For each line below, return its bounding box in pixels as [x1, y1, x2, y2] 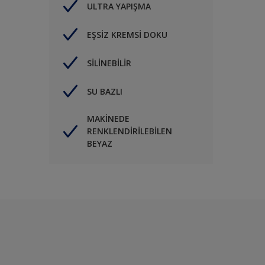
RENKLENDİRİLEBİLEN [87, 125, 172, 137]
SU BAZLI [87, 85, 122, 97]
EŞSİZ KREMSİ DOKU [87, 28, 167, 40]
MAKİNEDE [87, 113, 130, 125]
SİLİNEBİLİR [87, 57, 131, 69]
